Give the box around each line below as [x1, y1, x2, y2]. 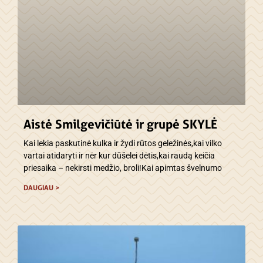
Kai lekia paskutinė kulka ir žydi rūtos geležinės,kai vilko [23, 139, 222, 149]
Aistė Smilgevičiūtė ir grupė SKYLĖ [23, 117, 217, 132]
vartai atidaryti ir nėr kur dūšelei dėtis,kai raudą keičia [23, 151, 215, 161]
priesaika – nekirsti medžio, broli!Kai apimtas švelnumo [23, 163, 222, 173]
